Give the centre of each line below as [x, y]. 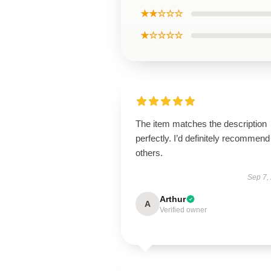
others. [149, 153]
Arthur [173, 199]
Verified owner [183, 210]
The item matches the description [201, 124]
